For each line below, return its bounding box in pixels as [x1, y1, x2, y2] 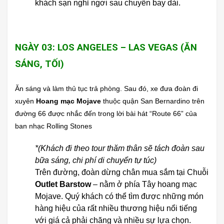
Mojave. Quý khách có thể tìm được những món [35, 192, 203, 200]
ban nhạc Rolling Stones [15, 122, 92, 130]
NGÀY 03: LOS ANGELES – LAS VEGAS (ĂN [15, 42, 197, 53]
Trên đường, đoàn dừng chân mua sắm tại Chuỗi [35, 168, 208, 176]
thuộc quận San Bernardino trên [101, 97, 204, 105]
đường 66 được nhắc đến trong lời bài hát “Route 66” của [15, 109, 197, 117]
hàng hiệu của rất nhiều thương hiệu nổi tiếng [35, 204, 197, 212]
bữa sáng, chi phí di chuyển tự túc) [35, 156, 156, 164]
